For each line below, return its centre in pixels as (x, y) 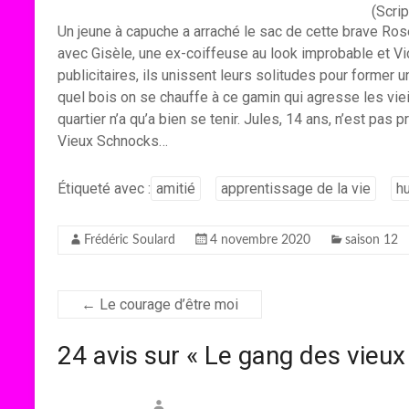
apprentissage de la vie (296, 189)
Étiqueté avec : (104, 189)
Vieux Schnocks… (113, 141)
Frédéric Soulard (130, 240)
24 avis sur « (131, 356)
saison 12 (372, 240)
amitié (176, 189)
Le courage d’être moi (167, 304)
